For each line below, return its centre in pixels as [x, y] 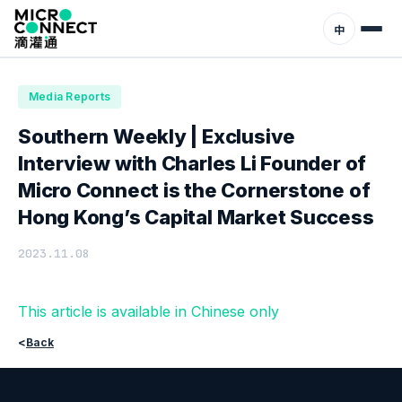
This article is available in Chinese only [149, 311]
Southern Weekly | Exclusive [157, 136]
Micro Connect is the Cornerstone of [194, 190]
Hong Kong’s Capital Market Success [196, 217]
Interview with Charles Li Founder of [192, 163]
